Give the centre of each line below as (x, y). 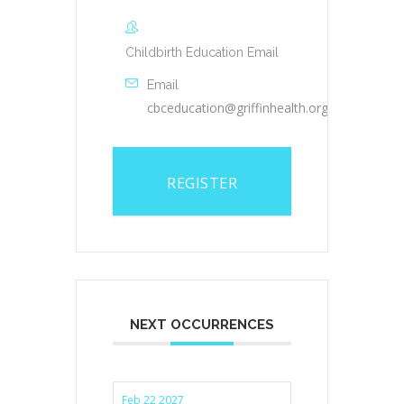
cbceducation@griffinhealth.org (238, 108)
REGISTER (202, 184)
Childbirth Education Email (202, 53)
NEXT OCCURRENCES (202, 325)
